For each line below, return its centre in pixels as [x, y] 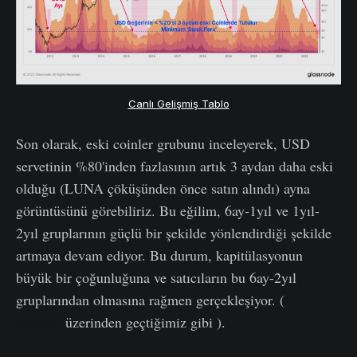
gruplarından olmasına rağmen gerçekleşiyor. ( [152, 300]
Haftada [39, 322]
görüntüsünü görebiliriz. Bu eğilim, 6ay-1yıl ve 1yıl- [168, 211]
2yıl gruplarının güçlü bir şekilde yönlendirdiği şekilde [174, 233]
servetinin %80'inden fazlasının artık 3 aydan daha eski [175, 166]
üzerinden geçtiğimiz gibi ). [143, 322]
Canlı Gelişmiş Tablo [178, 104]
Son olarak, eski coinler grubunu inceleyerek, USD [163, 144]
